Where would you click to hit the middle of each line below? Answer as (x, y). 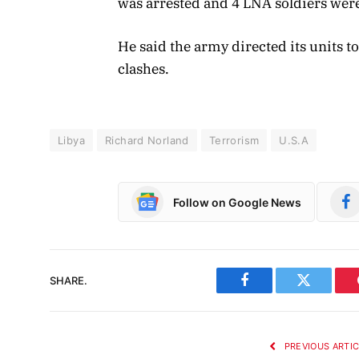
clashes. (143, 69)
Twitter (323, 292)
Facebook (271, 292)
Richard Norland (147, 141)
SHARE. (69, 280)
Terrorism (234, 141)
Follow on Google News (237, 202)
